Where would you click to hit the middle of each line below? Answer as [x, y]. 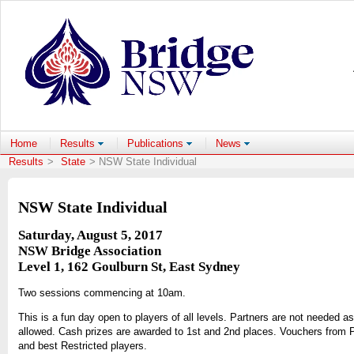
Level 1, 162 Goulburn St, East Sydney [129, 267]
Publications [157, 143]
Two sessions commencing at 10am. [102, 292]
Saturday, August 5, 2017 [90, 235]
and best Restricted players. [82, 345]
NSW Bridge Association [89, 251]
